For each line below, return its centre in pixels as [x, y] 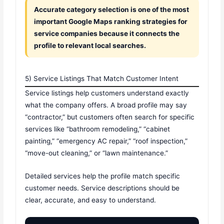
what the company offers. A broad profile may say [106, 105]
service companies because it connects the [107, 34]
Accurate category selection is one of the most [112, 10]
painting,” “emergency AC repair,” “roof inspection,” [106, 141]
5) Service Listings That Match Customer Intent [102, 79]
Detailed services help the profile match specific [103, 176]
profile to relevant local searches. [90, 46]
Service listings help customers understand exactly [107, 93]
